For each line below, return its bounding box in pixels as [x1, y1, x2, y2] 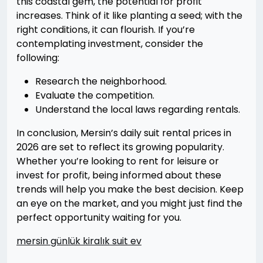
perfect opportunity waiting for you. [16, 211, 181, 224]
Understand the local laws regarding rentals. [35, 103, 240, 116]
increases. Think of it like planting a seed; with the [16, 9, 242, 22]
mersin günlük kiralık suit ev [16, 234, 141, 248]
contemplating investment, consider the [16, 37, 203, 50]
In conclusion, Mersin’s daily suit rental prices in [16, 126, 231, 140]
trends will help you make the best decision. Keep [16, 183, 244, 196]
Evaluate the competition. [35, 89, 154, 102]
